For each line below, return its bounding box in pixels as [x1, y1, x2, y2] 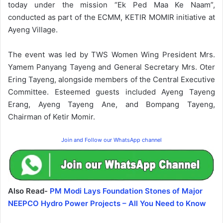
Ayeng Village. [8, 24, 58, 34]
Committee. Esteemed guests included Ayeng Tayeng [8, 87, 215, 97]
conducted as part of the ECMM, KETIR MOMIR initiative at [8, 12, 215, 22]
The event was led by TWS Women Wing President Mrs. [8, 49, 215, 59]
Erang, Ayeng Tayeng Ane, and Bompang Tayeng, [8, 99, 215, 109]
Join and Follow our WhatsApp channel [61, 136, 162, 143]
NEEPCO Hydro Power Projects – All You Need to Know [8, 198, 206, 208]
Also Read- [8, 186, 50, 196]
